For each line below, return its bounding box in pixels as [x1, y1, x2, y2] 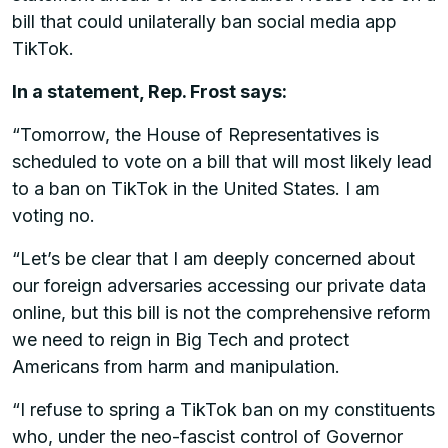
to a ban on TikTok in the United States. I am [12, 177, 380, 199]
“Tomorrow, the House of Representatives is [12, 123, 379, 145]
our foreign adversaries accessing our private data [12, 274, 426, 296]
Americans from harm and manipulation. [12, 355, 345, 377]
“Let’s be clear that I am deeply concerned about [12, 247, 415, 269]
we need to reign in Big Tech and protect [12, 328, 349, 350]
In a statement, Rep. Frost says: [12, 80, 287, 102]
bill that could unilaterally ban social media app [12, 10, 397, 32]
